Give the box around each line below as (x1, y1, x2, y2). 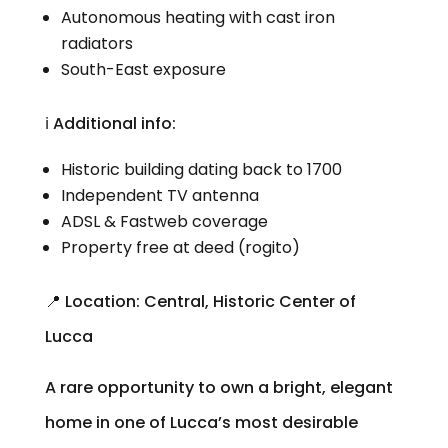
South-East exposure (60, 57, 226, 81)
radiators (60, 31, 133, 55)
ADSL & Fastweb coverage (60, 209, 268, 233)
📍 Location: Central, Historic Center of (44, 289, 356, 313)
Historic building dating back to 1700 (60, 157, 342, 181)
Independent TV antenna (60, 183, 259, 207)
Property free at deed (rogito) (60, 235, 300, 259)
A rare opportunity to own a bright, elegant (44, 375, 393, 399)
